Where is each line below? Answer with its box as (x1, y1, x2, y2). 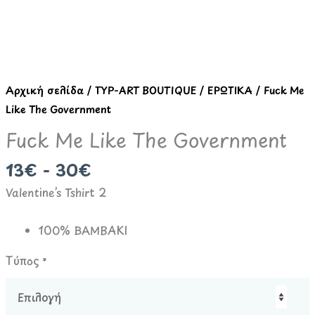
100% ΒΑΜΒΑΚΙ (38, 222, 127, 239)
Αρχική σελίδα (6, 82, 84, 98)
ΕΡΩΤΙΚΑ (207, 82, 253, 98)
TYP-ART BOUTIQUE (95, 82, 197, 98)
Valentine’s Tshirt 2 (6, 184, 107, 201)
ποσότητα (5, 59, 58, 76)
